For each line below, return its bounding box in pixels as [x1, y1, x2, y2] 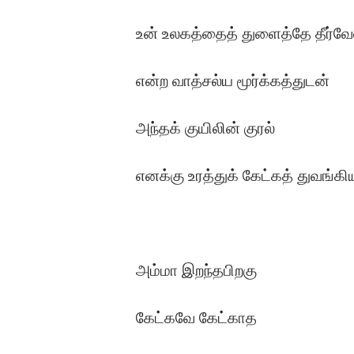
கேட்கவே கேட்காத [136, 307, 257, 327]
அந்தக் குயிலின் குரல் [136, 118, 275, 137]
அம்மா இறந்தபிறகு [136, 260, 257, 280]
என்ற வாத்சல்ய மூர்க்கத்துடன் [136, 70, 330, 90]
